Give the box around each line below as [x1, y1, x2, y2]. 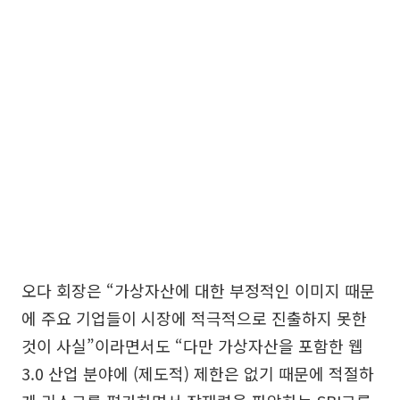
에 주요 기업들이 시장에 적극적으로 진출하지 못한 [21, 305, 367, 329]
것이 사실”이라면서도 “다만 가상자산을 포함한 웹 [21, 333, 363, 357]
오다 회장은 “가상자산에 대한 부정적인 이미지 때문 [21, 278, 375, 302]
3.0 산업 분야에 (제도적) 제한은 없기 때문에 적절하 [21, 361, 374, 385]
